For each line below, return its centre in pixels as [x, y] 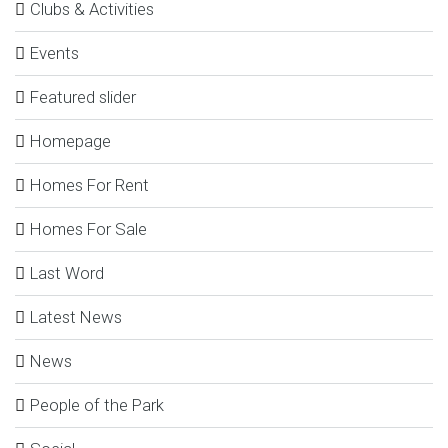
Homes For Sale [88, 228]
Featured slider [83, 96]
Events [54, 52]
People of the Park [97, 404]
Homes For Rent [89, 184]
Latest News [76, 316]
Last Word [67, 272]
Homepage [70, 140]
